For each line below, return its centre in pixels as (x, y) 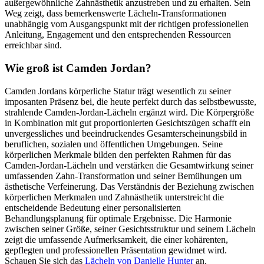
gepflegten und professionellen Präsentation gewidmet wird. (116, 250)
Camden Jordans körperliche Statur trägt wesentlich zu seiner (118, 91)
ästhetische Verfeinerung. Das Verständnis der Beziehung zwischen (129, 186)
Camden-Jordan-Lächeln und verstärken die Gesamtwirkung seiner (129, 165)
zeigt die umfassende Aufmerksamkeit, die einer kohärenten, (116, 239)
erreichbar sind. (33, 45)
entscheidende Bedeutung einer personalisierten (93, 207)
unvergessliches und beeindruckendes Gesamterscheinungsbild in (126, 133)
